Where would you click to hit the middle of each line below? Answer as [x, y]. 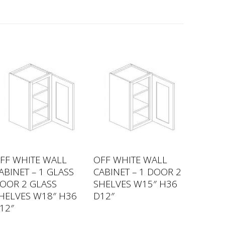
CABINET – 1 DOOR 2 [137, 171]
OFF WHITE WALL [130, 159]
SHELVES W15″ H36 [135, 183]
